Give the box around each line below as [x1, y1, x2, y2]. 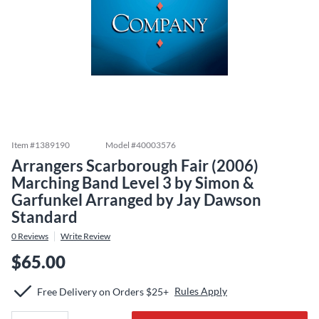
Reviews [16, 231, 48, 241]
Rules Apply [174, 285, 227, 297]
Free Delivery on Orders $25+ [37, 285, 169, 298]
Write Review [61, 231, 110, 241]
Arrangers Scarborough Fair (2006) [11, 156, 258, 175]
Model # [105, 140, 136, 150]
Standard [11, 207, 78, 226]
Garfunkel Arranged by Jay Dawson [11, 190, 261, 209]
